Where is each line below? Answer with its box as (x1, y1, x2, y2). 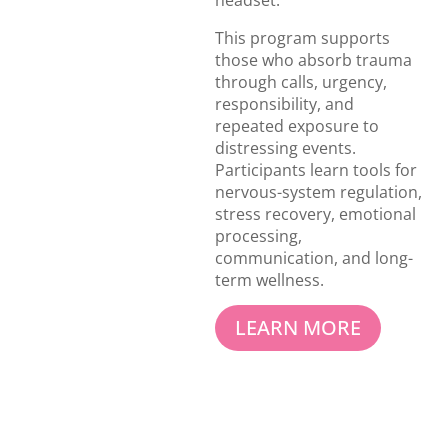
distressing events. (215, 137, 357, 160)
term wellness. (215, 269, 325, 292)
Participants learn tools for (215, 159, 418, 182)
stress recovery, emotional (215, 203, 417, 226)
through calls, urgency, (215, 71, 388, 94)
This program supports (215, 27, 391, 50)
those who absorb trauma (215, 49, 413, 72)
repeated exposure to (215, 115, 380, 138)
